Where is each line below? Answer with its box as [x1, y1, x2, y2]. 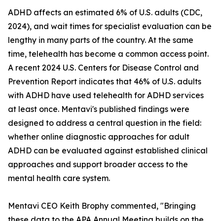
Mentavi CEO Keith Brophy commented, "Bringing [8, 201, 196, 211]
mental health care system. [8, 173, 110, 184]
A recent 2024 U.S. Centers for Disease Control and [8, 63, 199, 73]
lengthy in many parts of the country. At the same [8, 35, 193, 45]
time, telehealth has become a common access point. [8, 49, 209, 59]
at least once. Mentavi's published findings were [8, 104, 189, 114]
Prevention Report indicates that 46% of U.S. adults [8, 76, 201, 87]
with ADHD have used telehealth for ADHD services [8, 90, 204, 101]
